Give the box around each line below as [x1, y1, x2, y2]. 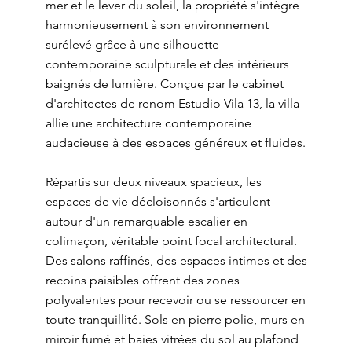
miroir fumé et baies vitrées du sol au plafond [45, 332, 299, 346]
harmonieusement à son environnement [45, 17, 269, 32]
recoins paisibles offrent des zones [45, 273, 240, 288]
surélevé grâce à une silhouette [45, 37, 219, 52]
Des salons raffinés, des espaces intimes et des [45, 253, 307, 268]
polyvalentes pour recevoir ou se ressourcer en [45, 292, 306, 307]
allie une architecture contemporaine [45, 115, 251, 130]
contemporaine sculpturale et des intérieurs [45, 57, 289, 71]
